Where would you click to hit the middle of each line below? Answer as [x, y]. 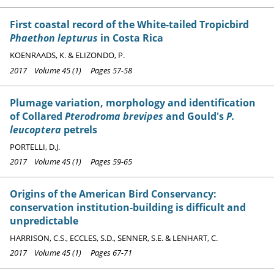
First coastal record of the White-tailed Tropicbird [129, 25]
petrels [79, 129]
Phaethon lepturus [54, 38]
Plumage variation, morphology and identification [133, 102]
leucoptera [35, 129]
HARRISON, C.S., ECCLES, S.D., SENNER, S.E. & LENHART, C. [114, 238]
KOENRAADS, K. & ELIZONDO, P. [67, 55]
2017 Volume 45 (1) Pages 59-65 [71, 161]
